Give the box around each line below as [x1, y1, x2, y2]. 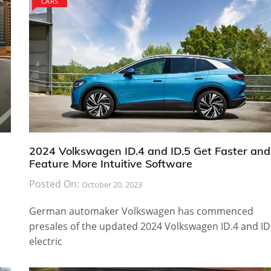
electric [28, 234, 62, 248]
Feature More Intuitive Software [28, 156, 192, 171]
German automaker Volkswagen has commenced [28, 204, 253, 218]
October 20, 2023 [81, 178, 142, 190]
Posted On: [28, 177, 82, 191]
